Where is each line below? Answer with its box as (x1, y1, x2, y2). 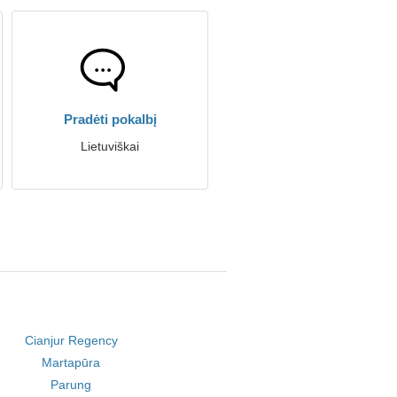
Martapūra (42, 355, 101, 370)
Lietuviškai (81, 139, 139, 153)
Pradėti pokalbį (63, 112, 157, 127)
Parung (51, 378, 92, 392)
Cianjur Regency (24, 333, 118, 347)
